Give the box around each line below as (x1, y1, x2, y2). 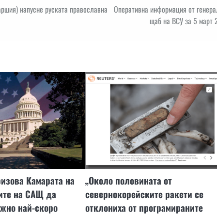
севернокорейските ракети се (85, 187, 203, 201)
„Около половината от (85, 173, 172, 188)
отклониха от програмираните (85, 201, 203, 215)
